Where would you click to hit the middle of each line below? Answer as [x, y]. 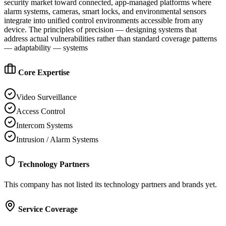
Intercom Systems [44, 126]
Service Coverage [47, 209]
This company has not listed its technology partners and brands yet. [110, 184]
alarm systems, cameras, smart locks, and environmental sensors [105, 11]
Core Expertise [43, 72]
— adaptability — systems [46, 47]
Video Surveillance [46, 97]
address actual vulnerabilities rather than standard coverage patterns [110, 38]
